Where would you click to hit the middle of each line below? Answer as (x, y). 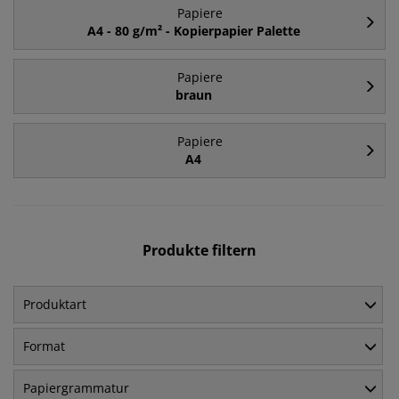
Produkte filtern (199, 251)
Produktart (55, 305)
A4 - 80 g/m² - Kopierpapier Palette (193, 31)
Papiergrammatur (76, 388)
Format (44, 346)
